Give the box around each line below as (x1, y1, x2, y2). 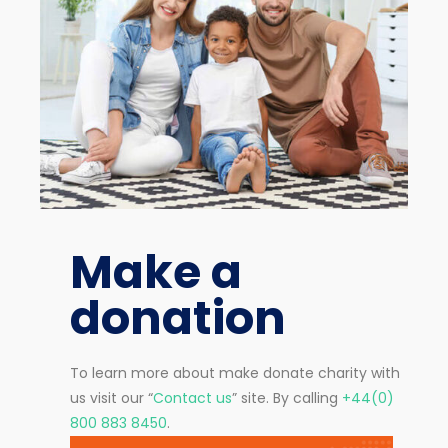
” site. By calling (232, 388, 342, 409)
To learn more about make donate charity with (70, 363, 400, 384)
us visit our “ (70, 388, 153, 409)
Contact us (153, 388, 232, 409)
